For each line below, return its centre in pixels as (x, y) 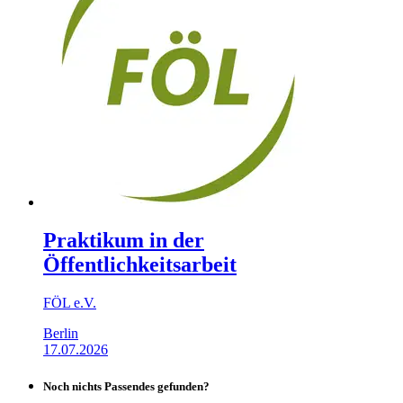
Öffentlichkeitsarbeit (140, 264)
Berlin (61, 333)
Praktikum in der (124, 240)
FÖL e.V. (70, 302)
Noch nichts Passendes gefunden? (126, 386)
